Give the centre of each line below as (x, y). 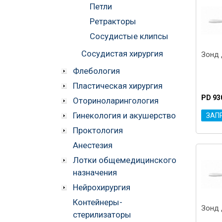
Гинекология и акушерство (124, 115)
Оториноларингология (116, 100)
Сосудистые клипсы (129, 36)
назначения (95, 172)
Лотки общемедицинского (125, 160)
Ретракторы (113, 21)
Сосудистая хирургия (122, 53)
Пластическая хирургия (118, 85)
